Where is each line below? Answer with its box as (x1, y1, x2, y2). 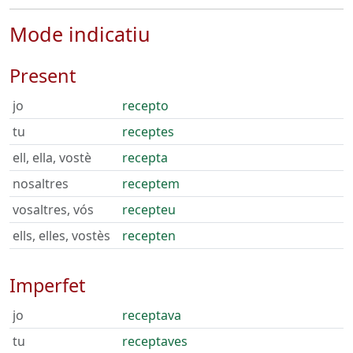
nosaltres (13, 175, 69, 192)
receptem (122, 175, 180, 192)
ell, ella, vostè (13, 149, 91, 166)
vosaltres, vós (13, 201, 94, 218)
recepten (122, 227, 176, 244)
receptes (122, 123, 174, 140)
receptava (122, 307, 181, 324)
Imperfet (9, 273, 85, 298)
